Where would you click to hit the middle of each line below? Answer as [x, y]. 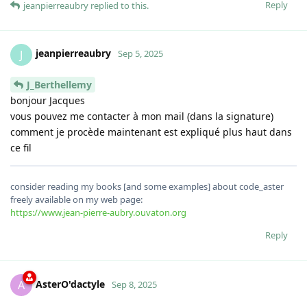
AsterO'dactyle [70, 284]
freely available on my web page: [76, 200]
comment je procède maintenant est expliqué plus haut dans [151, 132]
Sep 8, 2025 [134, 285]
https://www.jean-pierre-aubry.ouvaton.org [98, 213]
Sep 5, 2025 [140, 54]
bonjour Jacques [48, 101]
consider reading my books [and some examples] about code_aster [147, 187]
